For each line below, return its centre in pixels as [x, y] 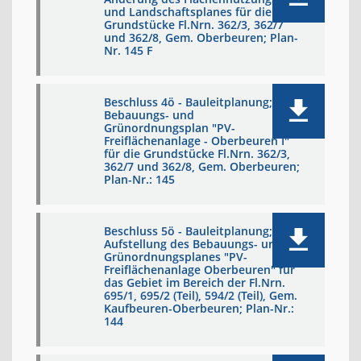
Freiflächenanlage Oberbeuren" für [199, 270]
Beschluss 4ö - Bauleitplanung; [188, 102]
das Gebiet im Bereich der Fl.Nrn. [195, 282]
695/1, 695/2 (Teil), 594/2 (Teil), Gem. [201, 295]
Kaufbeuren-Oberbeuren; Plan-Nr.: [199, 308]
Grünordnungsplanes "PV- [176, 257]
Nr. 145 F [128, 50]
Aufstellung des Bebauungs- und [193, 244]
